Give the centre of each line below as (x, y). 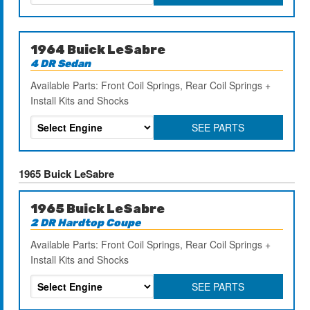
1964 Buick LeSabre (98, 49)
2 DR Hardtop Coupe (86, 222)
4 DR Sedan (61, 63)
